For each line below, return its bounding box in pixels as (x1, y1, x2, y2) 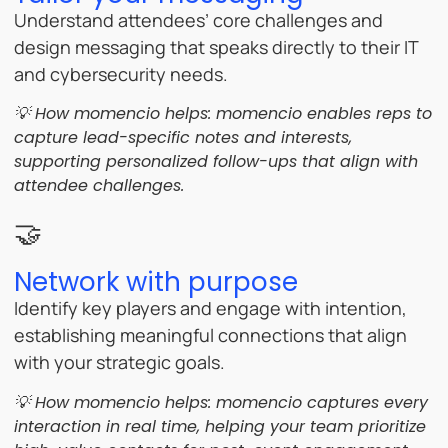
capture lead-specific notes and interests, (14, 126, 352, 150)
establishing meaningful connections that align (14, 323, 407, 348)
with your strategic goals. (14, 350, 225, 375)
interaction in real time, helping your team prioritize (14, 414, 426, 438)
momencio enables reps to (216, 102, 432, 126)
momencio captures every (216, 390, 428, 414)
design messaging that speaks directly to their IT (14, 35, 418, 59)
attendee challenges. (14, 174, 184, 198)
